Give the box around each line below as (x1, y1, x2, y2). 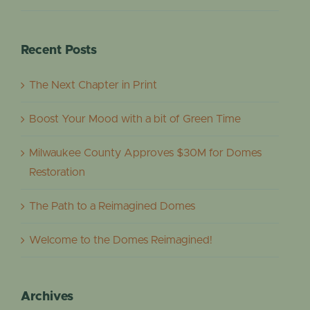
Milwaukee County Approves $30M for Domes (29, 147, 262, 158)
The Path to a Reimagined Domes (29, 200, 195, 212)
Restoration (29, 166, 85, 178)
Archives (21, 290, 73, 303)
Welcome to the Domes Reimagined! (29, 234, 212, 246)
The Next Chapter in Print (29, 79, 157, 91)
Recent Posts (21, 44, 97, 57)
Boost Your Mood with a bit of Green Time (29, 113, 241, 125)
